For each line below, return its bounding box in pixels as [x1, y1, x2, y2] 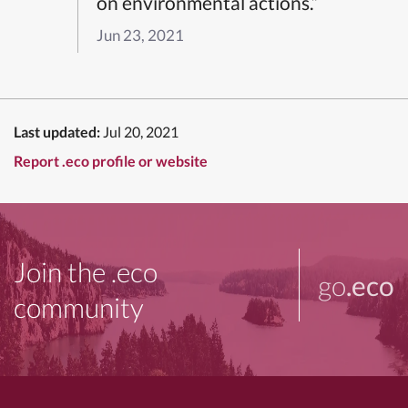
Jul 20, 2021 [103, 122, 178, 140]
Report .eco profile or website [14, 151, 208, 169]
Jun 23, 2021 [97, 25, 184, 45]
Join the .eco [14, 254, 158, 288]
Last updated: [14, 122, 100, 140]
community [14, 290, 144, 323]
